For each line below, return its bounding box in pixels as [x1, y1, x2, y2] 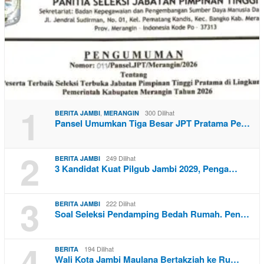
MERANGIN [104, 108, 139, 118]
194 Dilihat [84, 244, 114, 254]
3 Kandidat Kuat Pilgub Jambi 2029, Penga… [55, 162, 237, 176]
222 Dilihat [106, 199, 136, 209]
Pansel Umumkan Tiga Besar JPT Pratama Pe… [55, 117, 250, 130]
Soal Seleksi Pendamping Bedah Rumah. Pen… [55, 207, 249, 221]
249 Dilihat [106, 153, 136, 163]
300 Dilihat [145, 108, 174, 118]
